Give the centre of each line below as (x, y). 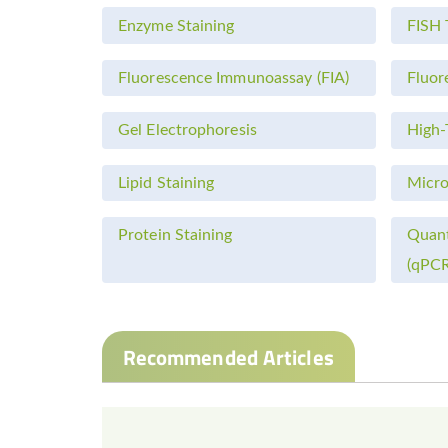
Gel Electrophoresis (187, 130)
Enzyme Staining (176, 25)
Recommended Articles (228, 356)
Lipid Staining (166, 182)
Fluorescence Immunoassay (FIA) (233, 77)
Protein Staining (175, 235)
